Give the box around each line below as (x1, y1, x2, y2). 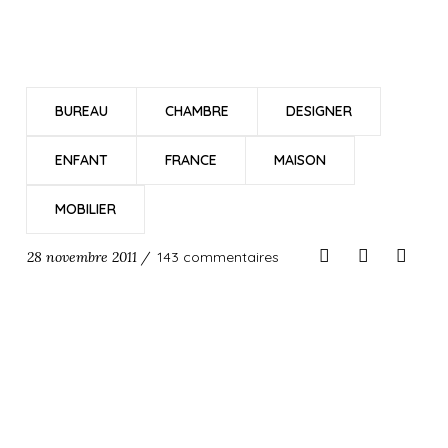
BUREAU (54, 102, 108, 120)
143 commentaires (156, 248, 279, 266)
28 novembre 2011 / (26, 248, 150, 266)
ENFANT (54, 151, 108, 169)
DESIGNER (285, 102, 352, 120)
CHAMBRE (164, 102, 229, 120)
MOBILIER (54, 200, 116, 218)
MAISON (273, 151, 326, 169)
